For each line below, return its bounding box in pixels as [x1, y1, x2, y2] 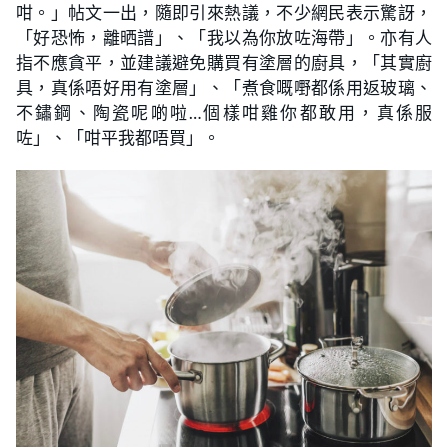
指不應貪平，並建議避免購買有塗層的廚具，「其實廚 [16, 52, 432, 74]
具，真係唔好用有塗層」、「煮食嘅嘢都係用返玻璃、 [16, 77, 432, 99]
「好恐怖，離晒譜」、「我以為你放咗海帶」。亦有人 [16, 27, 432, 49]
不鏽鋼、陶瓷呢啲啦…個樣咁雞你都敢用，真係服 [16, 102, 432, 124]
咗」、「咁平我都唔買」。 [16, 127, 220, 149]
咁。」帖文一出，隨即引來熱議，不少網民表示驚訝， [16, 2, 432, 24]
